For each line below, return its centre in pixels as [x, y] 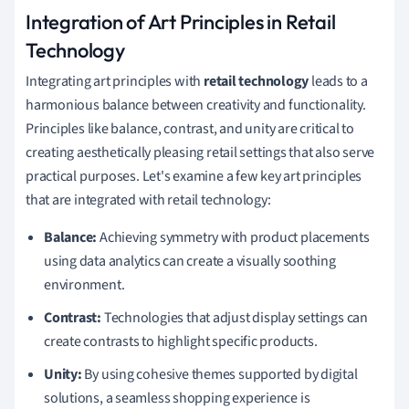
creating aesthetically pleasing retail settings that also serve [200, 152]
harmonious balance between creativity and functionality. [196, 105]
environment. [84, 284]
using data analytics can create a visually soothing [190, 261]
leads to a [338, 81]
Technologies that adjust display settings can [235, 317]
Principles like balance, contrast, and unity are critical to [190, 128]
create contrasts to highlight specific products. [181, 341]
